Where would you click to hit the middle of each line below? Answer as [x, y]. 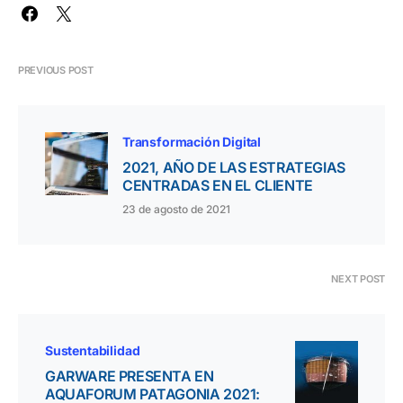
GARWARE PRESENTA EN [130, 376]
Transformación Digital [192, 142]
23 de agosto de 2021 [176, 210]
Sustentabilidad [93, 351]
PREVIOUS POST [56, 71]
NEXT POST [358, 279]
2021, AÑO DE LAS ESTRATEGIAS [234, 168]
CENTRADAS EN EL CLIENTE [218, 186]
